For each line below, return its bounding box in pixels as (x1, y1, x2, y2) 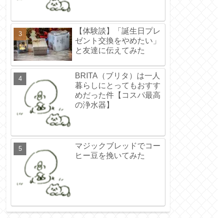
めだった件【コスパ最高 (75, 91, 161, 100)
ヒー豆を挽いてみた (75, 151, 145, 160)
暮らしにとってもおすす (75, 81, 161, 90)
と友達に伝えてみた (75, 46, 145, 55)
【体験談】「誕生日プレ (75, 27, 161, 36)
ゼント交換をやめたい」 (75, 36, 161, 45)
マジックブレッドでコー (75, 142, 161, 150)
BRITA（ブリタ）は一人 (75, 72, 160, 80)
